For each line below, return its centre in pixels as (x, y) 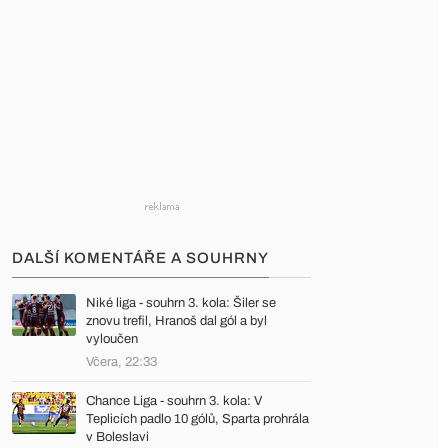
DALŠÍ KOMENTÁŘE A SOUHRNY (140, 258)
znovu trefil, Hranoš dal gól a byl (176, 321)
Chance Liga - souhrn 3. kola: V (174, 401)
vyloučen (112, 339)
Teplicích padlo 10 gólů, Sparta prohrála (197, 419)
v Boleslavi (117, 437)
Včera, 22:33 (121, 362)
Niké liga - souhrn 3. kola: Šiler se (181, 303)
